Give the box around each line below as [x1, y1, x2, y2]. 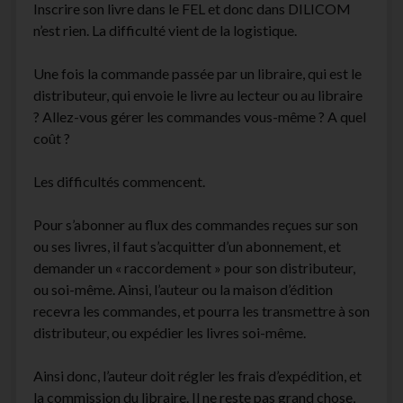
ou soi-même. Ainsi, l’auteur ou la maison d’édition [32, 281, 333, 299]
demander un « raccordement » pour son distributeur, [32, 259, 355, 277]
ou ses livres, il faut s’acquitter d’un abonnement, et [32, 237, 341, 255]
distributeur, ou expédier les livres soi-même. [32, 324, 306, 342]
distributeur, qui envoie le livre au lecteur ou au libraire [32, 86, 363, 104]
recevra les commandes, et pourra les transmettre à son [32, 302, 370, 320]
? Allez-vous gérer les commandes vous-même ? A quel [32, 108, 366, 126]
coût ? [32, 130, 70, 148]
